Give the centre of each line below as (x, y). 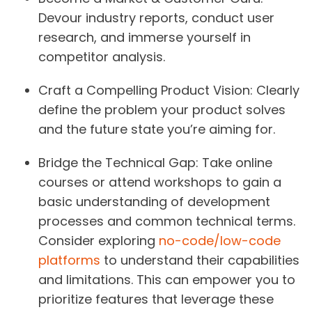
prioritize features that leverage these (156, 299)
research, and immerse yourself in (145, 38)
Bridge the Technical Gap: (118, 163)
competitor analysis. (102, 57)
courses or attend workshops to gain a (160, 182)
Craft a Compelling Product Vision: (146, 91)
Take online (235, 163)
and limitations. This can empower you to (167, 280)
